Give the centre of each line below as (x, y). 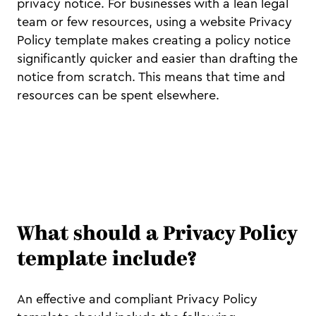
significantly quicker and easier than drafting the (157, 59)
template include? (107, 261)
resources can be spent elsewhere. (118, 96)
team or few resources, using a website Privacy (154, 22)
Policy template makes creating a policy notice (154, 41)
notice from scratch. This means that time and (151, 77)
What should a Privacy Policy (157, 235)
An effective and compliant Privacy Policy (137, 299)
